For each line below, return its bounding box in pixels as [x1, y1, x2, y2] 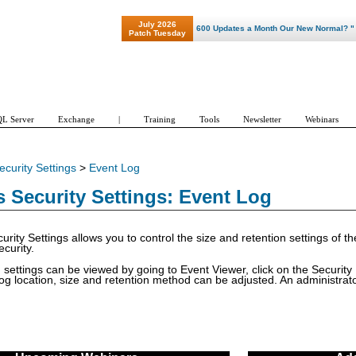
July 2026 [138, 20, 176, 29]
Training [144, 114, 176, 124]
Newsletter [243, 114, 281, 124]
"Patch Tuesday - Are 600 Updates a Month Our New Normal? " [100, 24, 343, 33]
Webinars [305, 114, 339, 124]
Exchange [58, 114, 95, 124]
